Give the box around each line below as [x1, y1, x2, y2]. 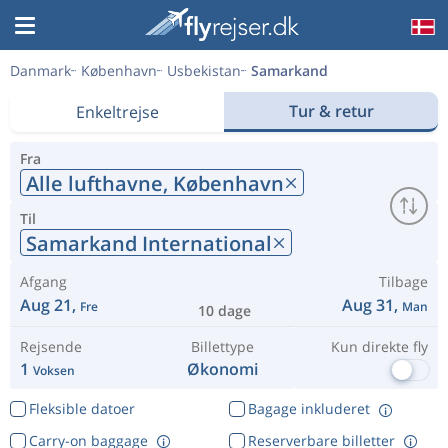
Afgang [20, 272, 67, 291]
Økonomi [187, 358, 259, 380]
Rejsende [20, 337, 82, 356]
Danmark [10, 61, 71, 80]
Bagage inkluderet [247, 399, 370, 418]
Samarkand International [26, 229, 272, 257]
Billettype [191, 337, 255, 356]
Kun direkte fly [330, 337, 428, 356]
